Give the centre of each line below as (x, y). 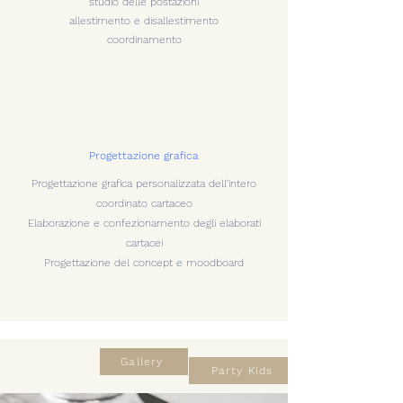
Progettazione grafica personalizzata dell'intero (144, 184)
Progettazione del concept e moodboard (144, 263)
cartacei (144, 243)
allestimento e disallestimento (144, 21)
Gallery (142, 362)
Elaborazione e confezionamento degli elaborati (144, 223)
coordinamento (144, 40)
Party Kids (242, 371)
